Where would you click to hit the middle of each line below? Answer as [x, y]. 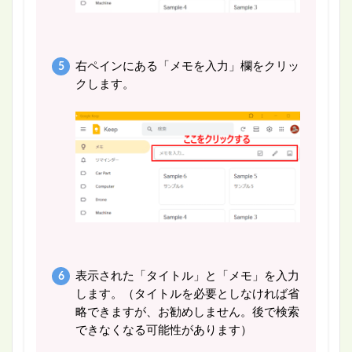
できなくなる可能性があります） [163, 331]
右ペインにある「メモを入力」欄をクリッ [187, 67]
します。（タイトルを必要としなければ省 [187, 295]
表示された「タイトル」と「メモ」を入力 [187, 277]
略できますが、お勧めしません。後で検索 [187, 313]
